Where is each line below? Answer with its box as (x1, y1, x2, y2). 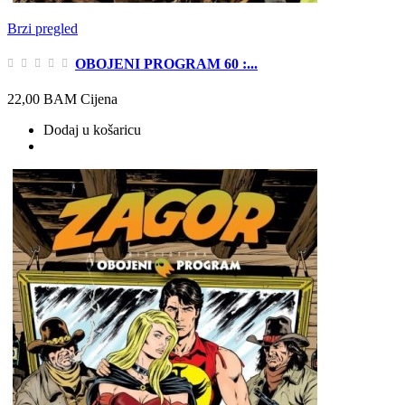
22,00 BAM (7, 91, 77, 108)
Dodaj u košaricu (43, 122, 141, 138)
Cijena (80, 91, 118, 108)
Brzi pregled (7, 20, 78, 36)
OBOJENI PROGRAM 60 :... (75, 55, 258, 71)
